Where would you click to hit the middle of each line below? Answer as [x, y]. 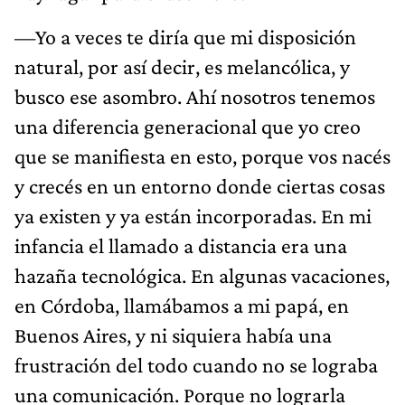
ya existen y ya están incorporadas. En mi [193, 215]
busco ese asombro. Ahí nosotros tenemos [195, 96]
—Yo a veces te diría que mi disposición [185, 36]
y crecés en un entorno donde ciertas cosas [200, 185]
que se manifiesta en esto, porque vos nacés [202, 155]
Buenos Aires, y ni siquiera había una [173, 334]
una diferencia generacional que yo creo [188, 126]
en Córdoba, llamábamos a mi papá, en [182, 305]
